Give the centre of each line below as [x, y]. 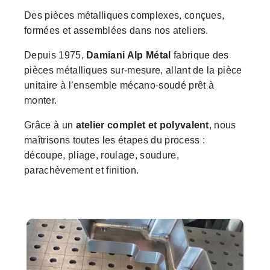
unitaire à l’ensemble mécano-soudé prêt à [119, 85]
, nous [222, 125]
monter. [41, 100]
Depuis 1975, [55, 55]
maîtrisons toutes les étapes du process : [115, 140]
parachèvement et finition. [82, 170]
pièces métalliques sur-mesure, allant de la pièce [133, 70]
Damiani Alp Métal [129, 55]
